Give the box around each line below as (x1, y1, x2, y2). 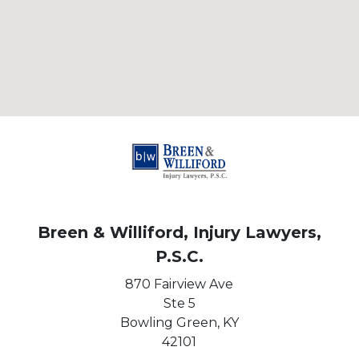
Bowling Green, (119, 315, 220, 330)
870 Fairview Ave (125, 276, 234, 292)
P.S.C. (155, 247, 204, 266)
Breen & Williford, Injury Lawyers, (37, 223, 321, 242)
